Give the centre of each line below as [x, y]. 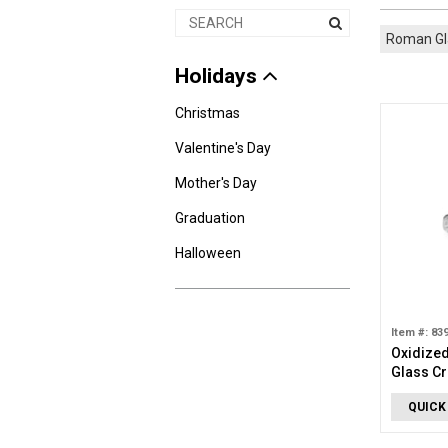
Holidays [218, 76]
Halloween [208, 253]
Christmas [207, 113]
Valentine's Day [223, 148]
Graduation [210, 218]
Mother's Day [216, 183]
